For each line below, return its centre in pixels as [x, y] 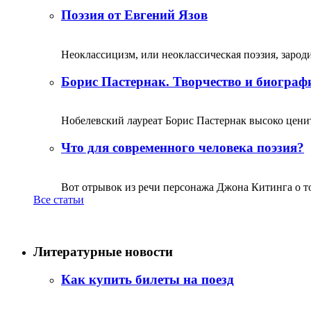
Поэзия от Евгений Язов [134, 15]
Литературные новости [103, 251]
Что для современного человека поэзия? [183, 148]
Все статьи [59, 199]
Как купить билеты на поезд [148, 280]
